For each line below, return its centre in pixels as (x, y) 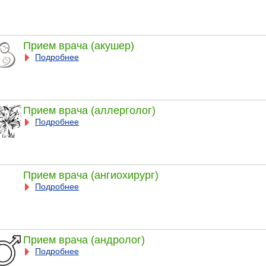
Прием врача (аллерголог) (89, 110)
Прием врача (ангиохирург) (91, 175)
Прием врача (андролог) (84, 240)
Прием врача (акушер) (78, 45)
